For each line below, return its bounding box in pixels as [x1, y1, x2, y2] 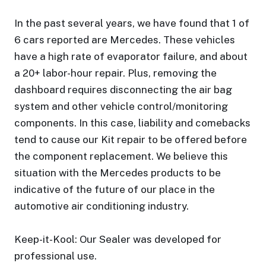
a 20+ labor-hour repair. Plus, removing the [14, 67, 217, 79]
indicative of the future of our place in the [14, 183, 215, 195]
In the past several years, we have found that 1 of [14, 17, 249, 29]
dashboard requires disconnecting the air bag [14, 84, 232, 96]
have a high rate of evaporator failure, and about [14, 50, 248, 62]
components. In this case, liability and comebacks [14, 117, 251, 129]
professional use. [14, 250, 97, 262]
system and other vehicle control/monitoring [14, 100, 228, 112]
